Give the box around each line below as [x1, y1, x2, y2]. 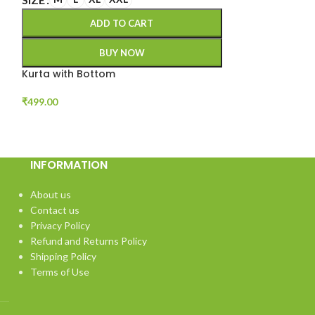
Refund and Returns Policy [30, 234, 147, 247]
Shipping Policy [30, 250, 96, 262]
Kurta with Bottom [21, 66, 115, 81]
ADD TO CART [90, 17, 154, 29]
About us [30, 188, 71, 200]
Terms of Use [30, 265, 89, 278]
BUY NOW [98, 46, 145, 58]
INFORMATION [30, 156, 108, 173]
